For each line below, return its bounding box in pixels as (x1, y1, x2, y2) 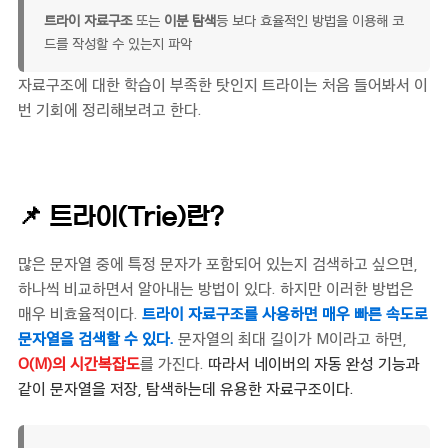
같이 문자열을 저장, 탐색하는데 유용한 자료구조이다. (18, 378, 354, 398)
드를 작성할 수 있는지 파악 (44, 34, 192, 51)
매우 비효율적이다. (18, 303, 142, 323)
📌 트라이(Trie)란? (18, 205, 224, 229)
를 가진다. (140, 353, 208, 373)
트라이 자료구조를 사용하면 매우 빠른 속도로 (142, 303, 428, 323)
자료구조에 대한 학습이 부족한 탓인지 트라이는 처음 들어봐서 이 (18, 74, 428, 94)
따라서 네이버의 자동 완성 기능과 (208, 353, 420, 373)
